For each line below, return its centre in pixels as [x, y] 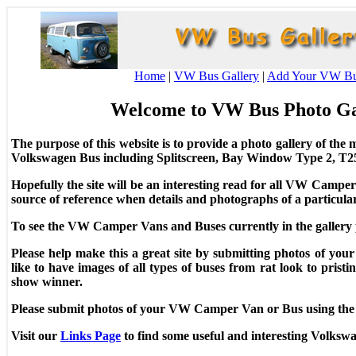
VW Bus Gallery [217, 76]
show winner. [47, 281]
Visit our [36, 335]
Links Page [91, 335]
